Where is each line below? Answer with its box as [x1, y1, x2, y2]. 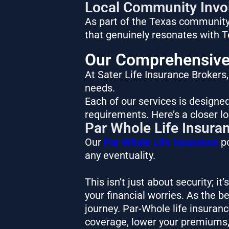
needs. [84, 81, 118, 94]
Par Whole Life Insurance [103, 135, 218, 148]
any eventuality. [84, 149, 158, 162]
